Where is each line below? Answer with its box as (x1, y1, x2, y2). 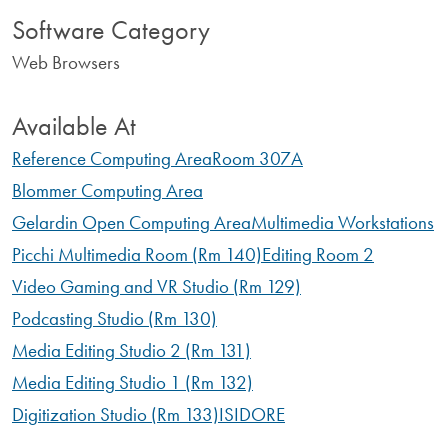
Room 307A (212, 145, 303, 171)
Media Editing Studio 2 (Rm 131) (12, 337, 251, 363)
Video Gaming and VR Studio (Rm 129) (12, 273, 301, 299)
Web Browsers (12, 49, 120, 75)
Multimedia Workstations (251, 209, 434, 235)
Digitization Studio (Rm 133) (12, 401, 219, 427)
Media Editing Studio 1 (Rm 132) (12, 369, 253, 395)
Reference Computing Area (12, 145, 212, 171)
